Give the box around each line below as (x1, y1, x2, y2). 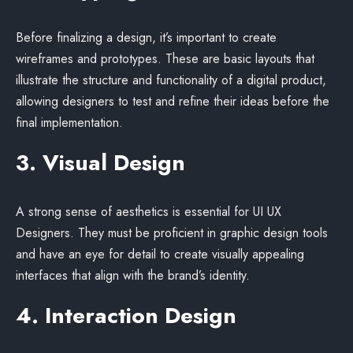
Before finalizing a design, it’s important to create (16, 28, 277, 46)
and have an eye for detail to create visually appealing (16, 245, 304, 263)
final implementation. (16, 113, 123, 132)
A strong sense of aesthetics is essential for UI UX (16, 203, 281, 221)
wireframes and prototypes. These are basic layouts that (16, 50, 314, 68)
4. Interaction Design (16, 299, 236, 332)
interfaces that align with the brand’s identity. (16, 266, 250, 284)
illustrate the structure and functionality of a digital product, (16, 71, 326, 89)
